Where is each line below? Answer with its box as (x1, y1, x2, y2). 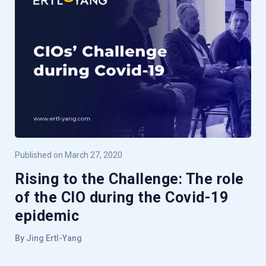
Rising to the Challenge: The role (15, 170, 244, 188)
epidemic (15, 207, 79, 224)
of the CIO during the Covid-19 (15, 188, 228, 206)
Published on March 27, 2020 (15, 150, 122, 160)
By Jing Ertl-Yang (15, 233, 82, 243)
